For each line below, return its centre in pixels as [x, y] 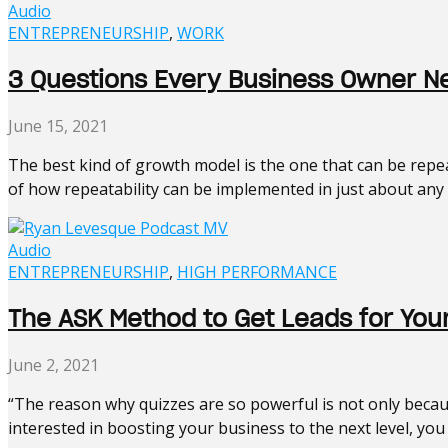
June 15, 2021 [58, 126]
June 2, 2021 [53, 364]
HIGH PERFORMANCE [257, 272]
